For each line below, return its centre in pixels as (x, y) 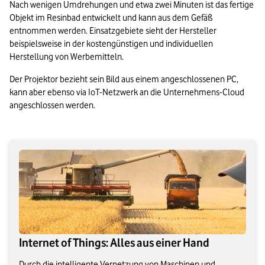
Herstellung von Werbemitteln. (67, 57)
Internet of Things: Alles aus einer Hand (114, 243)
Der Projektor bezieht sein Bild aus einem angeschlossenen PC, (124, 80)
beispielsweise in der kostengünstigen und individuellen (111, 44)
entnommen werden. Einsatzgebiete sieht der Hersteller (113, 31)
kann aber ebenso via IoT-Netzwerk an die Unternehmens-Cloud (127, 93)
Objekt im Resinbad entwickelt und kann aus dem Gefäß (111, 18)
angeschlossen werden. (52, 106)
